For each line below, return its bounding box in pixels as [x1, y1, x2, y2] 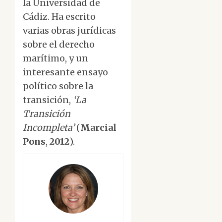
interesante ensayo [23, 66, 108, 78]
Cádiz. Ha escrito [23, 11, 96, 23]
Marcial [80, 122, 116, 134]
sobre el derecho [23, 39, 95, 51]
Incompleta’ [23, 122, 74, 134]
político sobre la [23, 80, 93, 92]
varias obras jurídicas [23, 25, 116, 37]
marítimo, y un [23, 53, 88, 64]
